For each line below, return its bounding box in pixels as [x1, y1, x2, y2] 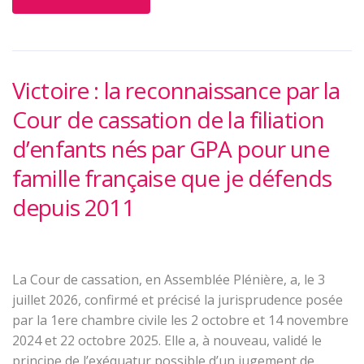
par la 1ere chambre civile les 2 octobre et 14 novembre [12, 311, 349, 330]
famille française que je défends [12, 162, 332, 194]
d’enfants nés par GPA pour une [12, 133, 329, 165]
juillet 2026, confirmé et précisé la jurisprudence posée [12, 291, 343, 310]
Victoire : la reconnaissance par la [12, 75, 340, 106]
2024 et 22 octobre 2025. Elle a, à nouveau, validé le [12, 331, 322, 350]
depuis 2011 [12, 192, 134, 223]
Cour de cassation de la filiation [12, 104, 325, 136]
